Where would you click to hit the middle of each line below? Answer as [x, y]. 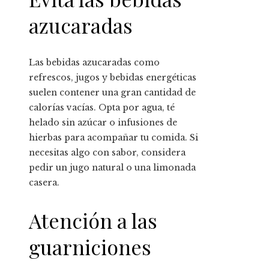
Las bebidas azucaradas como [94, 62]
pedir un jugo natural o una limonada [112, 167]
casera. [44, 182]
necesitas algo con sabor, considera [107, 152]
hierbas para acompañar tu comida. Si [113, 137]
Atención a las [93, 221]
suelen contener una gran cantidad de [112, 92]
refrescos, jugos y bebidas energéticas [113, 77]
